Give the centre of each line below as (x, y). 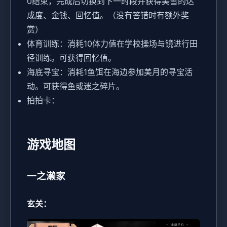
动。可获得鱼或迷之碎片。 (75, 86)
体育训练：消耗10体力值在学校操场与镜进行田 (112, 44)
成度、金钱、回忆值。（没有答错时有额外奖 (108, 15)
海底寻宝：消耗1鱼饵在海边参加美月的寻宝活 (110, 72)
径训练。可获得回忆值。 (71, 58)
